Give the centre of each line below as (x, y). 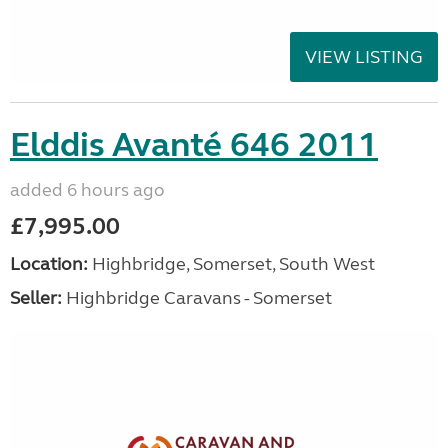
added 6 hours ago (87, 190)
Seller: (36, 298)
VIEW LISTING (364, 57)
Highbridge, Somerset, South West (231, 264)
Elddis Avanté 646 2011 (194, 145)
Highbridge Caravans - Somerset (197, 298)
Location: (49, 264)
